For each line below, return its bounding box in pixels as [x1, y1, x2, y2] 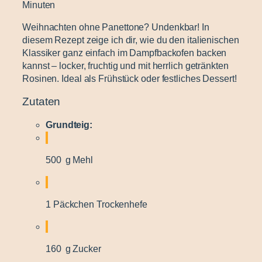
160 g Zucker [46, 243, 101, 254]
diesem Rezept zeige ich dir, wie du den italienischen [22, 35, 239, 45]
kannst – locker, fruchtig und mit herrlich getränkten [22, 60, 229, 71]
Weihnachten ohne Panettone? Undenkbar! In [22, 22, 209, 32]
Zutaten [22, 95, 61, 108]
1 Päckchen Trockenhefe [46, 199, 147, 209]
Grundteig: [46, 119, 92, 130]
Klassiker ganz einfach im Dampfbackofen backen [22, 47, 227, 58]
